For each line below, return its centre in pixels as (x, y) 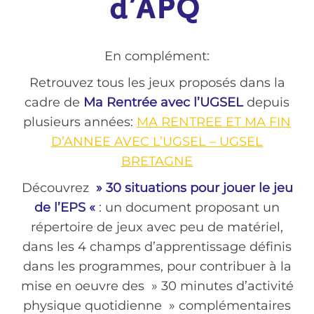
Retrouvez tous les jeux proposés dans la (157, 83)
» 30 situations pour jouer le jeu (192, 188)
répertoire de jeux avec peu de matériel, (157, 227)
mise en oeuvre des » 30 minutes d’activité (157, 286)
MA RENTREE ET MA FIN (214, 122)
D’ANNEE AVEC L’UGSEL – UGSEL (157, 142)
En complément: (157, 56)
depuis (266, 103)
